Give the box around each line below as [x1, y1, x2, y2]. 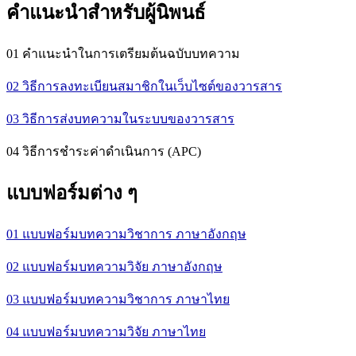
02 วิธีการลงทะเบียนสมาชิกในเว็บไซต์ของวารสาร [6, 79, 282, 93]
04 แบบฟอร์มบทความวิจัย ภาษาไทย [6, 324, 206, 339]
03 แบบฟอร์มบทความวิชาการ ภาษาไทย [6, 292, 230, 306]
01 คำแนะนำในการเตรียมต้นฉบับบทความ [6, 46, 240, 60]
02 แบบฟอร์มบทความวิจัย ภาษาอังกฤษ [6, 259, 222, 273]
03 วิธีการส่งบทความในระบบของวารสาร [6, 111, 234, 126]
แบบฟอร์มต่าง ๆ [6, 182, 137, 203]
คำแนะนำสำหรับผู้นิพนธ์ [6, 2, 206, 23]
